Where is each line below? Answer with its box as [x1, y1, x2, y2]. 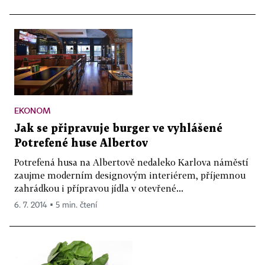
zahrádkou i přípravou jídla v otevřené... [14, 183, 183, 194]
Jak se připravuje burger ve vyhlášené [14, 124, 222, 134]
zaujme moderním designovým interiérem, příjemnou [14, 170, 245, 181]
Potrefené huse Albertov [14, 138, 148, 149]
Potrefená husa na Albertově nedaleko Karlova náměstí [14, 157, 248, 168]
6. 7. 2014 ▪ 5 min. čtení [14, 201, 97, 210]
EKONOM [14, 105, 51, 116]
